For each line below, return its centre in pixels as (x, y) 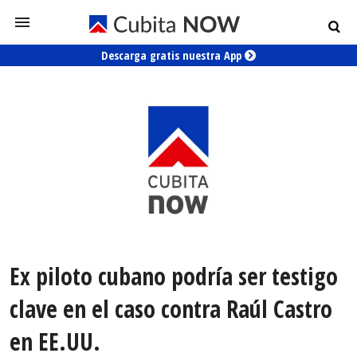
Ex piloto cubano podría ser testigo (174, 277)
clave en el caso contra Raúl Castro (171, 309)
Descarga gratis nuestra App (173, 55)
